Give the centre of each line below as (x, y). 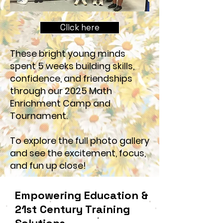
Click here (80, 27)
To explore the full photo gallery (80, 141)
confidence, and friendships (71, 78)
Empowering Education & (82, 195)
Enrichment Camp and (60, 103)
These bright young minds (68, 54)
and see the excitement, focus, (78, 153)
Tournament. (39, 116)
